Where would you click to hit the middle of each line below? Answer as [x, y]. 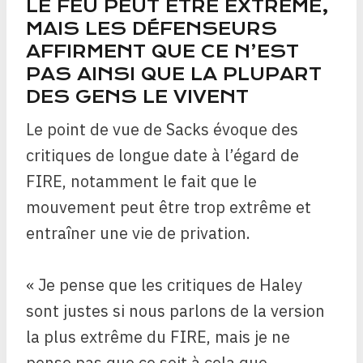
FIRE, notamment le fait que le [141, 181]
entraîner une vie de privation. [138, 233]
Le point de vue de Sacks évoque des [162, 130]
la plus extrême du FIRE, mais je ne [158, 337]
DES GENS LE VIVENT [137, 97]
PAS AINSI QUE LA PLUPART [174, 75]
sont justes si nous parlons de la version [175, 311]
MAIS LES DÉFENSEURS [152, 29]
